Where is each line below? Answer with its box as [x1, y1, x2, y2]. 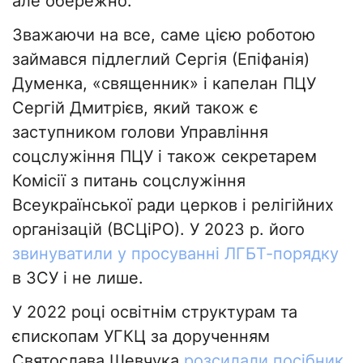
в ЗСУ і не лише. [12, 268, 143, 288]
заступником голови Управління [12, 122, 268, 143]
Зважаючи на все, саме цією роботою [12, 25, 315, 45]
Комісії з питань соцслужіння [12, 171, 246, 191]
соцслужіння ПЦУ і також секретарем [12, 147, 317, 167]
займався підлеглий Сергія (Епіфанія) [12, 49, 310, 70]
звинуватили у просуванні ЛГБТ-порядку [12, 244, 339, 264]
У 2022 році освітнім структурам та [12, 302, 297, 322]
